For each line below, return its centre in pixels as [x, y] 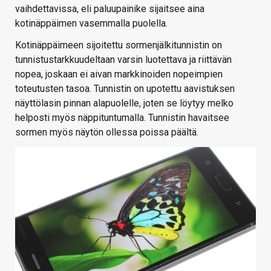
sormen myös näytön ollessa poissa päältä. [107, 132]
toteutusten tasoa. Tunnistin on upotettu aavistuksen [125, 89]
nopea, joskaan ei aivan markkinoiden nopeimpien [119, 74]
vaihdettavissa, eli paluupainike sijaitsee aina [110, 9]
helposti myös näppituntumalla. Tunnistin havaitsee [122, 118]
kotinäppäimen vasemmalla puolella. [91, 24]
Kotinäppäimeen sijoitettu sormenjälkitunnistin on [119, 45]
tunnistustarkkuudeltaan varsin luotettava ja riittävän [123, 60]
